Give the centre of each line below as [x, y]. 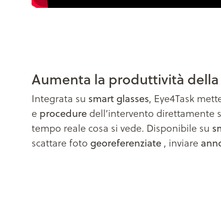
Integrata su [60, 98]
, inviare [181, 143]
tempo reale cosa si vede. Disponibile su [122, 128]
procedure [63, 113]
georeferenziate [126, 143]
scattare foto [61, 143]
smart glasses [119, 98]
